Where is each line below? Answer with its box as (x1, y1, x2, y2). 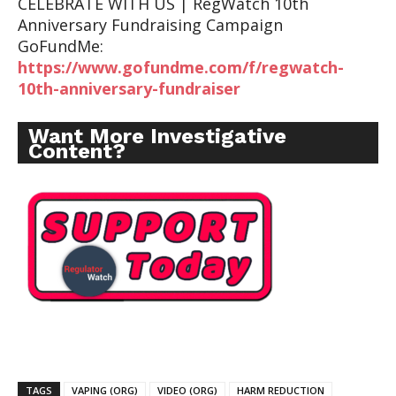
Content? (28, 139, 126, 164)
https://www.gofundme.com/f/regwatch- (18, 57, 344, 79)
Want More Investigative (28, 124, 286, 149)
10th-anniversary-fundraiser (18, 78, 240, 100)
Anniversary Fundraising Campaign (18, 14, 283, 36)
